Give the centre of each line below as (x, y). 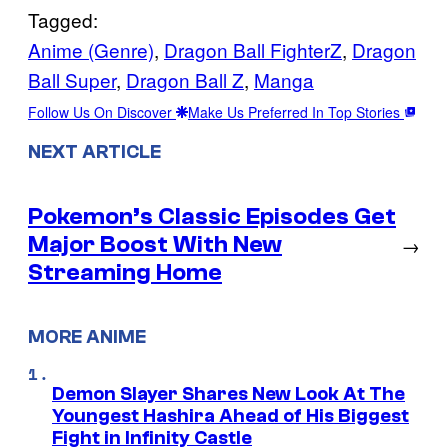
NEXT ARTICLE (94, 151)
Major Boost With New (155, 244)
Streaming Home (125, 272)
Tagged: (63, 19)
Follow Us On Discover (102, 111)
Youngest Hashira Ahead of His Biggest (230, 416)
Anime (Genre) (91, 49)
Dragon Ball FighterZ (253, 49)
